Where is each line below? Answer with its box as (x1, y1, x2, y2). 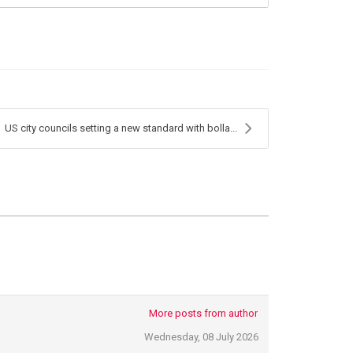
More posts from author (149, 307, 258, 320)
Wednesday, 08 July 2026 (143, 331, 258, 344)
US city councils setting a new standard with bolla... (5, 121, 237, 134)
